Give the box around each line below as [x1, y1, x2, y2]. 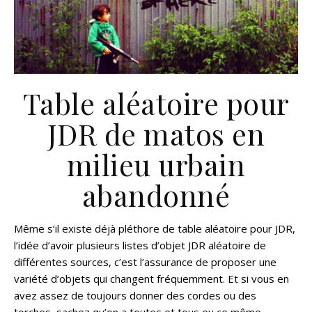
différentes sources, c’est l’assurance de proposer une [14, 255, 276, 269]
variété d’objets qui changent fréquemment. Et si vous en [14, 272, 289, 286]
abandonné [81, 176, 231, 214]
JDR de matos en [47, 115, 265, 153]
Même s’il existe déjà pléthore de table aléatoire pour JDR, [14, 221, 295, 235]
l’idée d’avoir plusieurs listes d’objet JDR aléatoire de [14, 238, 266, 252]
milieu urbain [66, 146, 246, 183]
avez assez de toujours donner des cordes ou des [14, 288, 256, 302]
